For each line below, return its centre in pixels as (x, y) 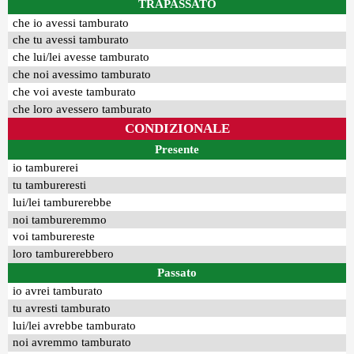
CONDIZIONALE (177, 128)
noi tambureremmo (60, 219)
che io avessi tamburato (71, 23)
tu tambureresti (50, 185)
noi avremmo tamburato (72, 343)
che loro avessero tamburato (83, 109)
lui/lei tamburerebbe (62, 202)
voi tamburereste (54, 237)
